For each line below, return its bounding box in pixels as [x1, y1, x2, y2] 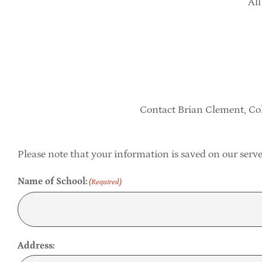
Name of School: [17, 175, 87, 187]
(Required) [89, 177, 122, 187]
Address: [17, 240, 54, 251]
